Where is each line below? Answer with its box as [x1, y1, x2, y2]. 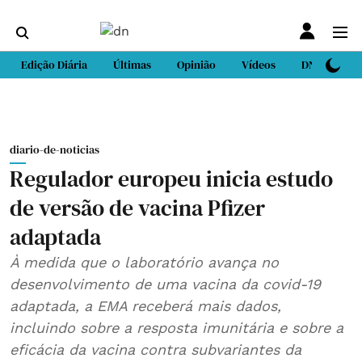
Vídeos [242, 57, 276, 73]
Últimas [113, 57, 151, 73]
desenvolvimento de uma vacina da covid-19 [10, 276, 321, 293]
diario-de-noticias [10, 141, 99, 158]
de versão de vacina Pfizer [10, 192, 265, 223]
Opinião [177, 57, 216, 73]
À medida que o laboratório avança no [10, 254, 279, 271]
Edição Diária [21, 57, 87, 73]
